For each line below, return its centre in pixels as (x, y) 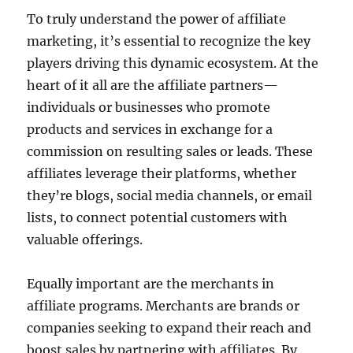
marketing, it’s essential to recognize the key (169, 41)
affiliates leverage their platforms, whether (162, 174)
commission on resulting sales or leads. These (170, 152)
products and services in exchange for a (150, 130)
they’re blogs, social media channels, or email (170, 196)
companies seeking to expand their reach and (169, 328)
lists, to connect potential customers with (158, 218)
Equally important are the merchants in (151, 284)
